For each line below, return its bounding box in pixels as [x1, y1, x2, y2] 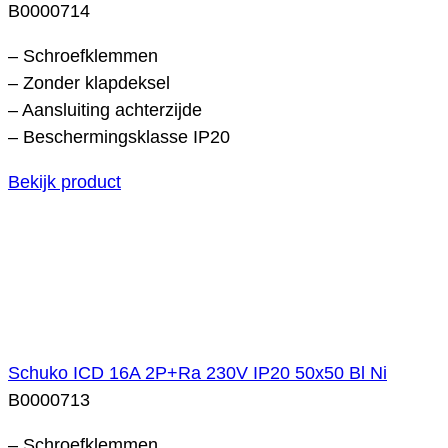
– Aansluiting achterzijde [8, 99, 202, 120]
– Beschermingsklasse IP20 [8, 126, 230, 147]
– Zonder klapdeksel [8, 72, 170, 93]
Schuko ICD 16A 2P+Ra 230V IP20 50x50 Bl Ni [8, 362, 387, 383]
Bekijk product [8, 171, 121, 192]
